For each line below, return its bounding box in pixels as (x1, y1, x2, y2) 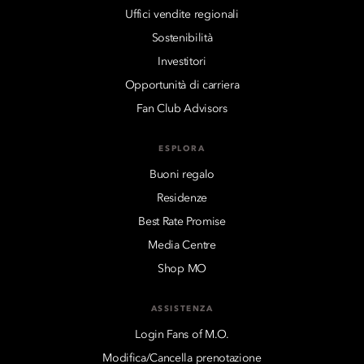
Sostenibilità (151, 32, 213, 44)
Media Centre (148, 239, 216, 251)
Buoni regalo (149, 168, 215, 180)
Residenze (156, 192, 208, 204)
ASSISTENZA (150, 304, 214, 313)
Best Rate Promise (138, 215, 226, 227)
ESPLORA (158, 144, 206, 153)
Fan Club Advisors (136, 102, 227, 115)
